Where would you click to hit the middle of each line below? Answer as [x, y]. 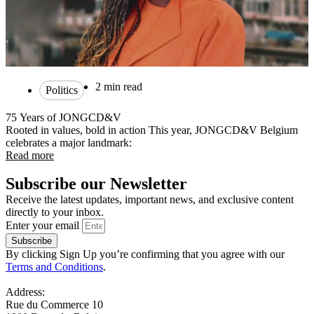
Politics [62, 90]
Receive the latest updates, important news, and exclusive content [150, 199]
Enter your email [44, 225]
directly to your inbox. [55, 212]
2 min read [119, 87]
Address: [25, 292]
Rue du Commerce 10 [54, 305]
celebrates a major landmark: [69, 143]
